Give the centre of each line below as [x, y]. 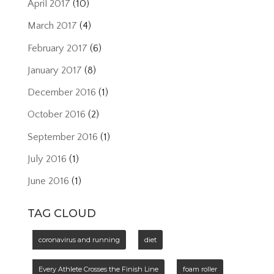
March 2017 [52, 26]
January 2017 [54, 70]
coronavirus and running [79, 240]
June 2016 [48, 181]
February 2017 [57, 48]
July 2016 [47, 159]
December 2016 [61, 93]
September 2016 [62, 137]
